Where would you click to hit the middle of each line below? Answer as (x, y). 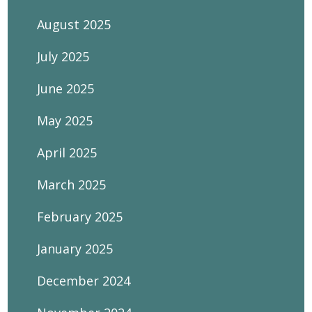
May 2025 (65, 120)
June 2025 (66, 88)
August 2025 (74, 24)
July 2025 (63, 56)
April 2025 (67, 153)
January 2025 (75, 249)
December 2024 (84, 281)
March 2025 (72, 185)
